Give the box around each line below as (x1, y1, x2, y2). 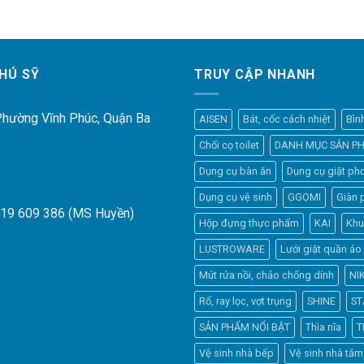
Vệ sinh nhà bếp (199, 347, 274, 360)
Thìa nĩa (305, 321, 341, 334)
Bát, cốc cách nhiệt (243, 113, 331, 126)
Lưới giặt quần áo (280, 243, 362, 256)
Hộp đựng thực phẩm (199, 217, 299, 230)
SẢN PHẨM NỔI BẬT (199, 321, 290, 334)
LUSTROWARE (199, 243, 265, 256)
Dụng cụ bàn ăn (199, 165, 271, 178)
